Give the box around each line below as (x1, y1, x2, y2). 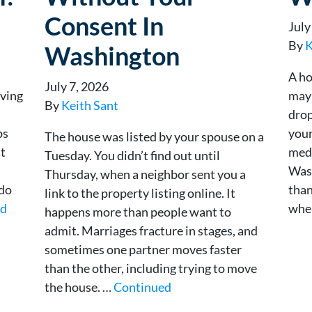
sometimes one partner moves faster (45, 241, 242, 257)
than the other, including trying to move (45, 260, 257, 276)
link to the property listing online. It (45, 185, 235, 201)
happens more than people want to (45, 203, 231, 219)
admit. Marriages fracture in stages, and (45, 222, 258, 238)
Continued (114, 279, 171, 295)
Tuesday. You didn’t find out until (45, 147, 220, 163)
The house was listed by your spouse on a (45, 128, 264, 144)
